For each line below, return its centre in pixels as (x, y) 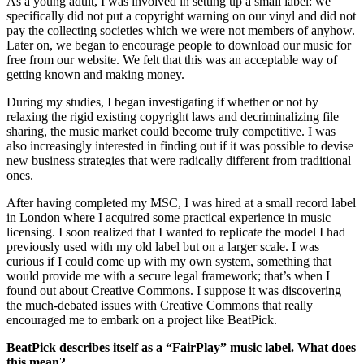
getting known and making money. (95, 74)
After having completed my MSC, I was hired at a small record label (181, 202)
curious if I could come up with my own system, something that (169, 261)
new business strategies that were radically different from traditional (179, 160)
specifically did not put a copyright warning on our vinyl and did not (181, 15)
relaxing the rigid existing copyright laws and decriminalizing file (173, 116)
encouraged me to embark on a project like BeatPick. (142, 319)
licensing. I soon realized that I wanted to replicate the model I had (176, 232)
